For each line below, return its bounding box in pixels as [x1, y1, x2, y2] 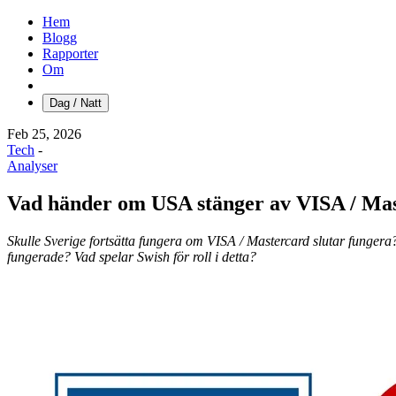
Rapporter [42, 46, 98, 61]
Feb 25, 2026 [7, 126, 81, 141]
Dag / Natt [49, 96, 102, 110]
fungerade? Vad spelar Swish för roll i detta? [7, 248, 256, 264]
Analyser [7, 158, 57, 173]
